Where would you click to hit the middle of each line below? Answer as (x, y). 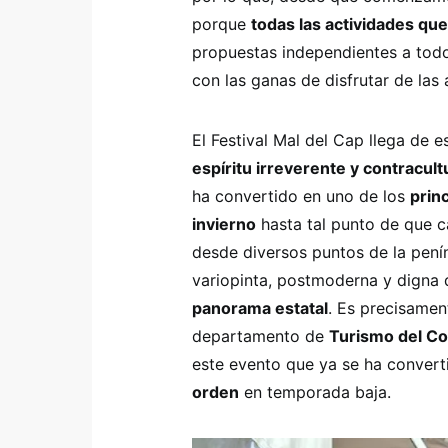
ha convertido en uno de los (301, 196)
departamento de (260, 336)
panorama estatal (260, 308)
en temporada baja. (315, 392)
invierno (224, 224)
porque (221, 24)
